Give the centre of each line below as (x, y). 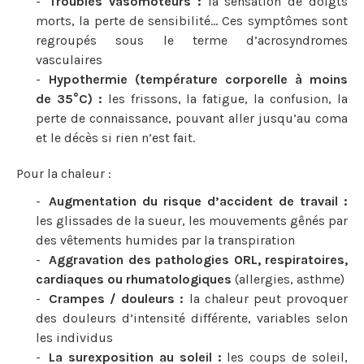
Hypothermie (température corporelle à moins (198, 79)
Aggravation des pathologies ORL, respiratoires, (198, 260)
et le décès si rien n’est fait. (115, 138)
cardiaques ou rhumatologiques (134, 279)
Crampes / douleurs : (117, 299)
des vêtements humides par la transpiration (165, 240)
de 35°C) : (69, 99)
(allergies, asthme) (288, 279)
